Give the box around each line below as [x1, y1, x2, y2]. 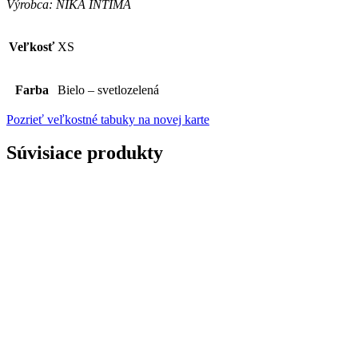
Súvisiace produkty [6, 142, 163, 164]
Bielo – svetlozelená [58, 82, 159, 97]
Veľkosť [9, 39, 54, 54]
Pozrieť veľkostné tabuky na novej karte [6, 112, 209, 126]
